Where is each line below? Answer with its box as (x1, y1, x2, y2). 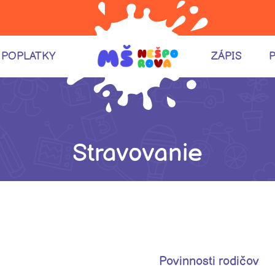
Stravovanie (72, 139, 203, 168)
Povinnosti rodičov (159, 254, 259, 269)
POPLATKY (1, 50, 56, 63)
